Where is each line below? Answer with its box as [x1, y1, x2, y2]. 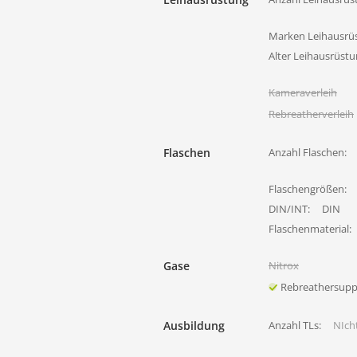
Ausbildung [163, 318, 225, 333]
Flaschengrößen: [269, 182, 347, 196]
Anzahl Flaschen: [269, 145, 347, 159]
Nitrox [269, 258, 299, 273]
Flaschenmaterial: [269, 222, 351, 236]
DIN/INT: [269, 202, 310, 216]
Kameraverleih [269, 85, 337, 100]
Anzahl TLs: [269, 318, 321, 332]
